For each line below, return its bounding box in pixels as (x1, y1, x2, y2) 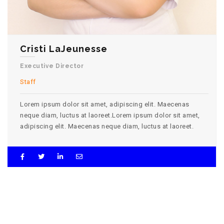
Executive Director (20, 62, 83, 69)
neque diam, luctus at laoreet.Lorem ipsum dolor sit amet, (20, 111, 200, 119)
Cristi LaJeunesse (20, 43, 107, 54)
